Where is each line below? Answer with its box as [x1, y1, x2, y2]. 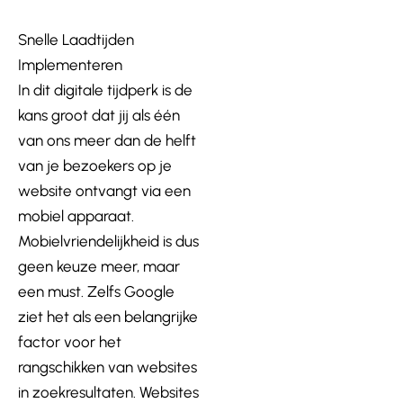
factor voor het [18, 332, 121, 351]
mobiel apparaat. [18, 206, 134, 225]
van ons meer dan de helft [18, 130, 196, 149]
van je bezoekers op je [18, 156, 172, 175]
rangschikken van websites [18, 357, 197, 376]
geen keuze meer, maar [18, 256, 180, 275]
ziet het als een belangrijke [18, 307, 198, 326]
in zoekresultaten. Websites [18, 382, 199, 401]
